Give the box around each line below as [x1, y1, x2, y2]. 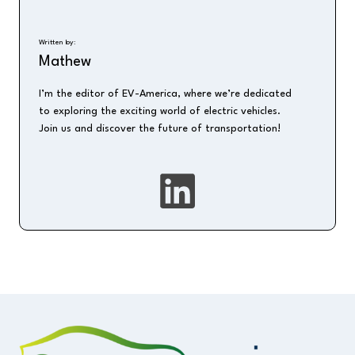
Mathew [39, 55, 91, 69]
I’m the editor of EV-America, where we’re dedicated [39, 89, 292, 99]
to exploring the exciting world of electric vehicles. [39, 106, 281, 116]
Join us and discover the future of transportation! [39, 124, 281, 134]
